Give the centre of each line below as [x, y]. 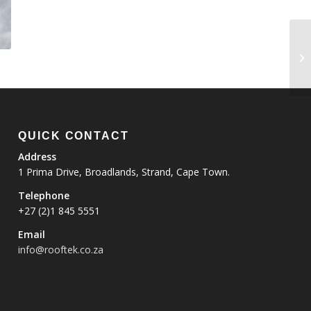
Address [37, 157]
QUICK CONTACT [74, 135]
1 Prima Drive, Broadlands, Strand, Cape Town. [124, 172]
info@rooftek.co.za [61, 250]
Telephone [44, 196]
